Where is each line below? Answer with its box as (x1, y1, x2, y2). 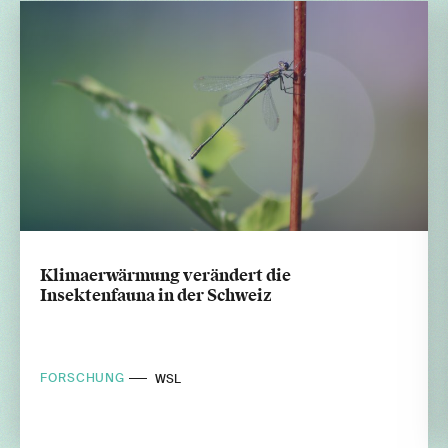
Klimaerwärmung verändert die (40, 264, 291, 286)
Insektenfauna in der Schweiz (40, 284, 272, 306)
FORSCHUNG (40, 370, 129, 387)
